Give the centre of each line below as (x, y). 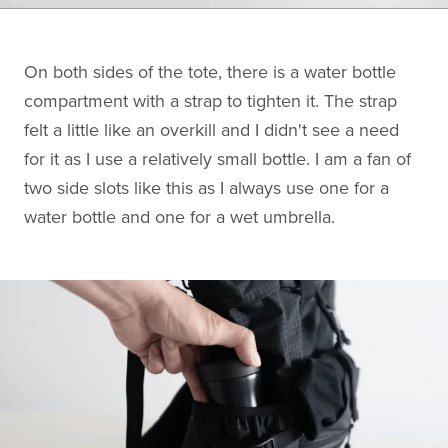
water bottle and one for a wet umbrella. (179, 216)
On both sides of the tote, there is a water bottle (210, 71)
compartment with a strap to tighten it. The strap (210, 100)
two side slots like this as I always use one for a (206, 187)
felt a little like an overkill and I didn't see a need (211, 129)
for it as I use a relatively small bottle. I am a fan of (217, 158)
